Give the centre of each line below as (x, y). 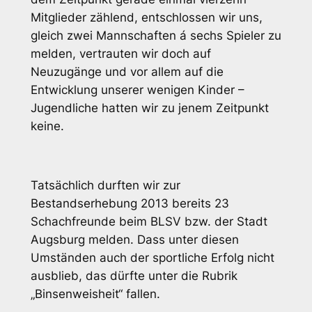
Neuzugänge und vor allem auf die (127, 71)
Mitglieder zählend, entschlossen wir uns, (146, 17)
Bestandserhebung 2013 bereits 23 (130, 204)
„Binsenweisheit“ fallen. (95, 294)
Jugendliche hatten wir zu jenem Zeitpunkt (149, 108)
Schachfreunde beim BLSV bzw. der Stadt (149, 222)
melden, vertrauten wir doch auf (120, 53)
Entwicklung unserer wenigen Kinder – (137, 89)
